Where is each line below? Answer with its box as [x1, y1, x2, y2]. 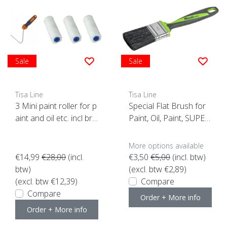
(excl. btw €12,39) [15, 176, 78, 187]
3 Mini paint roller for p [15, 100, 97, 112]
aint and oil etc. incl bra [15, 112, 97, 124]
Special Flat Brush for [129, 100, 206, 112]
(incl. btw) [170, 152, 206, 163]
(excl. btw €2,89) [129, 164, 186, 175]
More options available [129, 141, 204, 151]
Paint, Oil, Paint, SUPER [129, 112, 210, 124]
